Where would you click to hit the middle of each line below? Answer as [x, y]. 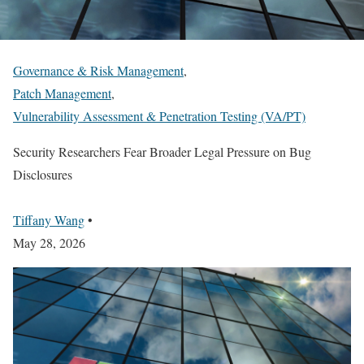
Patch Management [62, 93]
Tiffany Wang [49, 219]
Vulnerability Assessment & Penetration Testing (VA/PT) [159, 115]
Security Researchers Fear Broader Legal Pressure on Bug [162, 151]
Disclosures [43, 174]
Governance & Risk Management [98, 70]
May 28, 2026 [49, 242]
